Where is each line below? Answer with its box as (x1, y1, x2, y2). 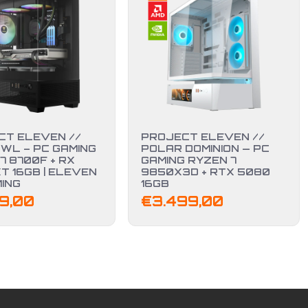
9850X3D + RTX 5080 (141, 166, 271, 177)
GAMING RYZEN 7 (141, 154, 237, 166)
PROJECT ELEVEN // (141, 131, 265, 142)
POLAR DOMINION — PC (141, 142, 270, 154)
